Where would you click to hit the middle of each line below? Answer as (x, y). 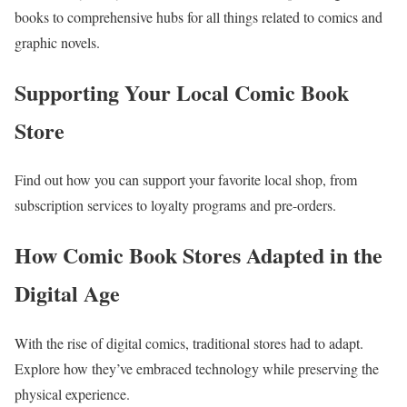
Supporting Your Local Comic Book (182, 92)
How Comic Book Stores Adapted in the (199, 255)
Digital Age (67, 293)
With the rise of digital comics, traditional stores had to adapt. (189, 343)
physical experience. (72, 394)
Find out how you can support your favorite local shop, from (186, 180)
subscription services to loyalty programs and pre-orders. (175, 205)
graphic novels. (57, 42)
